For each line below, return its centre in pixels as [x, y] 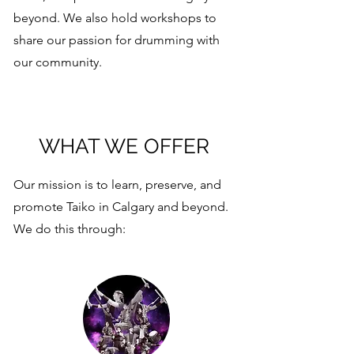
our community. [58, 62]
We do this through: [70, 229]
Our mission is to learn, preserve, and [117, 185]
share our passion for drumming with [117, 40]
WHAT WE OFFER [124, 146]
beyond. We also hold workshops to [115, 18]
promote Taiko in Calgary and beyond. [121, 207]
